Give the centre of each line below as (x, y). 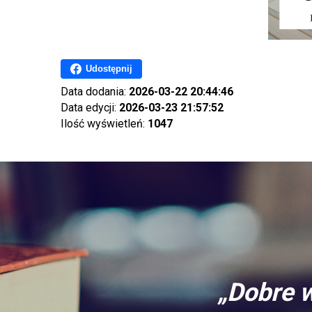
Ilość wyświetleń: (104, 123)
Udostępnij (109, 69)
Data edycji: (90, 107)
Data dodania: (95, 91)
